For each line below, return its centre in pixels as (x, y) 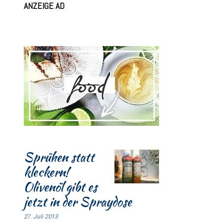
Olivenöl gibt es (60, 187)
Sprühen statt (59, 157)
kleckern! (46, 172)
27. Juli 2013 (41, 217)
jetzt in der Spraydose (78, 202)
